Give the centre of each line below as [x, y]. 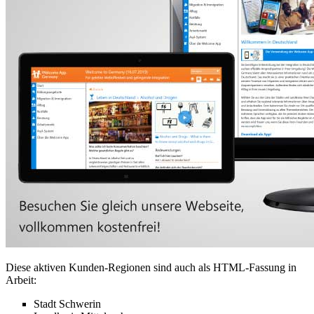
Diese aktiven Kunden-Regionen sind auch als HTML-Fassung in [151, 267]
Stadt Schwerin [67, 303]
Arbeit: [21, 280]
